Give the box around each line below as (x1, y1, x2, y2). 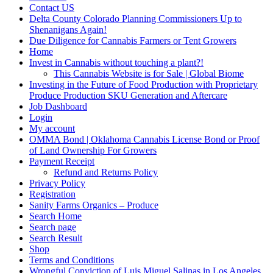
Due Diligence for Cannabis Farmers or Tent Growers (29, 35, 236, 46)
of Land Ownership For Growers (29, 145, 157, 156)
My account (29, 123, 75, 134)
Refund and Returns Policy (54, 167, 158, 178)
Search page (29, 222, 76, 233)
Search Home (29, 211, 82, 222)
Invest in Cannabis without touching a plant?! (29, 57, 204, 68)
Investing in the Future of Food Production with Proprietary (29, 79, 258, 90)
